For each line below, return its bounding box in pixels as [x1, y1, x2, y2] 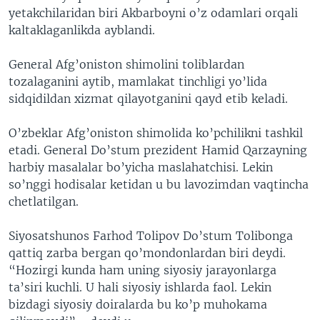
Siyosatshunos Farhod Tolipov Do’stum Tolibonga [9, 229, 293, 243]
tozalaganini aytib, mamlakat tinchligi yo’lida [9, 74, 267, 89]
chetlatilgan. [9, 194, 79, 209]
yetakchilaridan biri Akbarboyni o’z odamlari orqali [9, 6, 298, 20]
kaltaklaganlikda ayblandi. [9, 23, 155, 37]
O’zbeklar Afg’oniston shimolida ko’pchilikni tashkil [9, 126, 303, 140]
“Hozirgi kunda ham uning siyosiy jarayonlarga [9, 263, 276, 277]
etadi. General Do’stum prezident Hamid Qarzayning [9, 143, 307, 157]
